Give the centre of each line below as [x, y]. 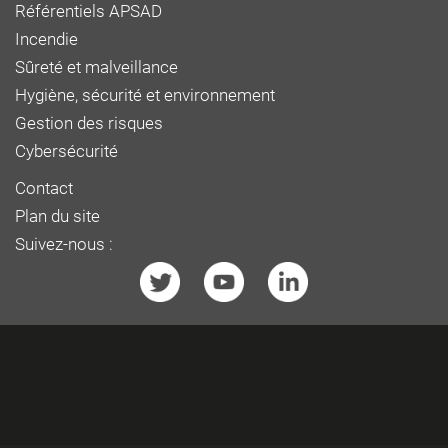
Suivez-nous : [64, 244]
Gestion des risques [89, 123]
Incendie [46, 39]
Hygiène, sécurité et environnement [145, 95]
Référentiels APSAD [88, 11]
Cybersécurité [66, 151]
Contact [44, 188]
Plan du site [57, 216]
